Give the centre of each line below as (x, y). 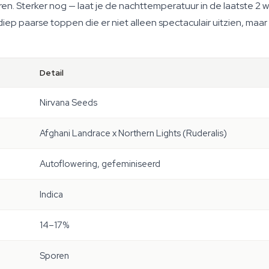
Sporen (54, 256)
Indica (51, 195)
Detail (52, 73)
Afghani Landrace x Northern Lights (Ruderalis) (133, 133)
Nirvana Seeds (68, 103)
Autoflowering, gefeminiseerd (100, 164)
